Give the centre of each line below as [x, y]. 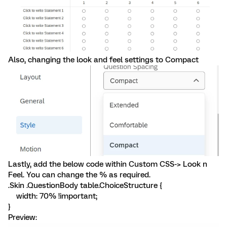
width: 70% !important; [53, 196]
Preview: [23, 218]
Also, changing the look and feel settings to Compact [103, 60]
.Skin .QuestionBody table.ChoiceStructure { [85, 186]
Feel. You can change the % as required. [79, 175]
